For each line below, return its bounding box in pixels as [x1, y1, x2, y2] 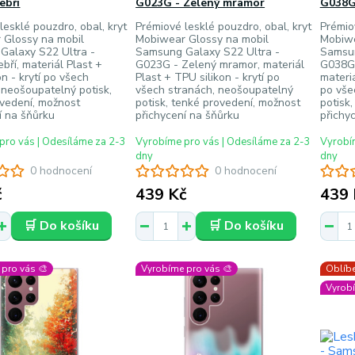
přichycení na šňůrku [136, 108, 240, 123]
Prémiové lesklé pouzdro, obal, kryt [136, 19, 312, 34]
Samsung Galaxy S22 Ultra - [136, 44, 281, 59]
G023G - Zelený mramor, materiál [136, 57, 305, 72]
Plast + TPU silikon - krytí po [136, 70, 281, 85]
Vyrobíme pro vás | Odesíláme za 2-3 [136, 135, 311, 149]
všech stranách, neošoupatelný [136, 82, 294, 97]
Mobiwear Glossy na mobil [136, 32, 269, 47]
